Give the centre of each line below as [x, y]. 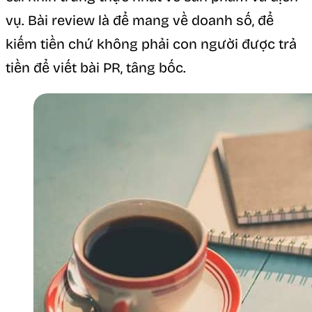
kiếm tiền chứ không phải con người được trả [151, 44]
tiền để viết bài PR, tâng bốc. [96, 67]
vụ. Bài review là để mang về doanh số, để [140, 20]
